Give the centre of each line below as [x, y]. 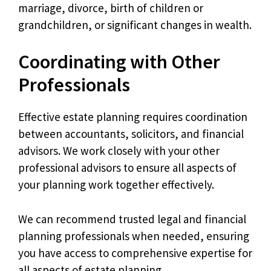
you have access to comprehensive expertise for [135, 253]
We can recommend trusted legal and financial [132, 219]
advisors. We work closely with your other [119, 151]
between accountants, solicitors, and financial [131, 134]
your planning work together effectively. [116, 184]
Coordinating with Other [119, 62]
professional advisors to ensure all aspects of [127, 168]
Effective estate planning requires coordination [133, 117]
